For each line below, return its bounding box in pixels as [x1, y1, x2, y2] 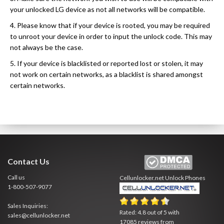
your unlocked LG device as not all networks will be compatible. [10, 4, 205, 13]
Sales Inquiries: [7, 201, 48, 209]
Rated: [119, 208, 137, 216]
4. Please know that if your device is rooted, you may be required [10, 20, 210, 29]
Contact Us [7, 156, 49, 166]
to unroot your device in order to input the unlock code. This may [10, 31, 212, 40]
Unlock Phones [165, 173, 205, 181]
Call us [7, 173, 25, 181]
